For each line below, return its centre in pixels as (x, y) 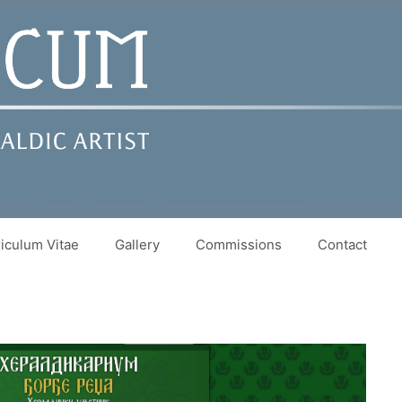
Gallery (137, 245)
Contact (342, 245)
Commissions (239, 245)
